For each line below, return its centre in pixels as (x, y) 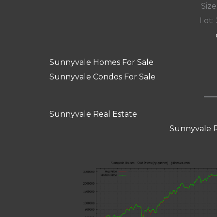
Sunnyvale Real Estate (93, 114)
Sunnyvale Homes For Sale (101, 62)
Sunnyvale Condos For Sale (102, 77)
